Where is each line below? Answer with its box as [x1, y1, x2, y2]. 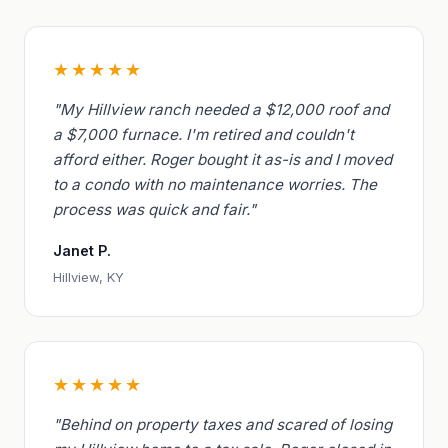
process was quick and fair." [53, 200, 256, 220]
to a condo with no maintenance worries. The [53, 175, 377, 195]
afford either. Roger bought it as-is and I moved [53, 150, 392, 170]
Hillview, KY [53, 269, 124, 286]
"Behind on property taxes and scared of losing [53, 415, 392, 435]
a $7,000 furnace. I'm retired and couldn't [53, 125, 354, 145]
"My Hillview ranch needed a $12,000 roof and [53, 100, 389, 120]
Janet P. [53, 242, 111, 260]
